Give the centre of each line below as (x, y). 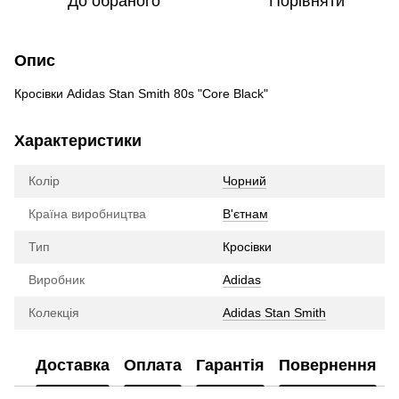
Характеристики (78, 141)
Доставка (73, 365)
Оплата (153, 365)
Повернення (328, 365)
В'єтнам (245, 214)
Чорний (244, 181)
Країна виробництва (87, 214)
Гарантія (230, 365)
